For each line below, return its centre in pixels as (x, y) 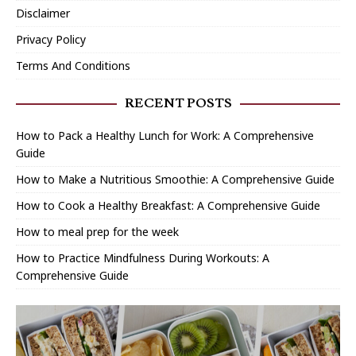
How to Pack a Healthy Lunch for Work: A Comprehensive (165, 136)
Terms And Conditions (73, 66)
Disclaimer (43, 14)
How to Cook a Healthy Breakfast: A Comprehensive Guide (168, 206)
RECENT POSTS (178, 104)
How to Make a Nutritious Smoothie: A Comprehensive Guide (175, 180)
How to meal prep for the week (97, 232)
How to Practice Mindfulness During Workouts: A (143, 258)
